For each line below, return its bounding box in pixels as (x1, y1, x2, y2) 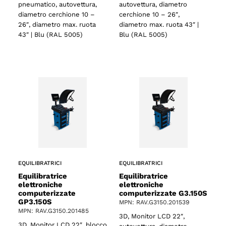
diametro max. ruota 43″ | (119, 20, 199, 28)
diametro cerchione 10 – (18, 10, 95, 18)
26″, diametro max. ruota (18, 20, 96, 28)
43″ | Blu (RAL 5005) (18, 30, 83, 38)
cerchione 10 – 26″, (119, 10, 180, 18)
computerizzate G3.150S (119, 188, 207, 198)
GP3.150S (18, 197, 51, 206)
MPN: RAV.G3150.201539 (119, 198, 190, 206)
